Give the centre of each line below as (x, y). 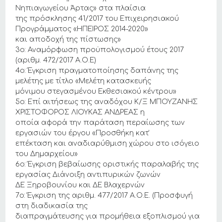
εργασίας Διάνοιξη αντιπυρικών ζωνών (88, 175)
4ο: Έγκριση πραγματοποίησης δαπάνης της (97, 71)
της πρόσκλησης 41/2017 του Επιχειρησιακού (97, 19)
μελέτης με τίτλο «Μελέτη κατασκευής (83, 81)
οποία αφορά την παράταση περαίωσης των (100, 123)
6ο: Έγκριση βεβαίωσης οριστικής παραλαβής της (107, 164)
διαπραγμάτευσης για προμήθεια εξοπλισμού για (108, 216)
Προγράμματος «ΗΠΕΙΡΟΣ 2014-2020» (82, 29)
